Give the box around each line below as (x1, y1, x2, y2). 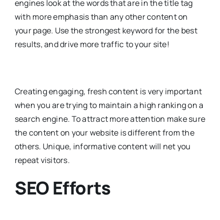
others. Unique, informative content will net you (14, 140, 191, 152)
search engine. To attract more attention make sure (14, 113, 205, 124)
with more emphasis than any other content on (14, 11, 188, 22)
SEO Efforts (14, 175, 111, 200)
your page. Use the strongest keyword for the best (14, 25, 197, 36)
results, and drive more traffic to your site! (14, 38, 169, 50)
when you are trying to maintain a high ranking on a (14, 99, 204, 110)
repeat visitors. (14, 154, 70, 165)
